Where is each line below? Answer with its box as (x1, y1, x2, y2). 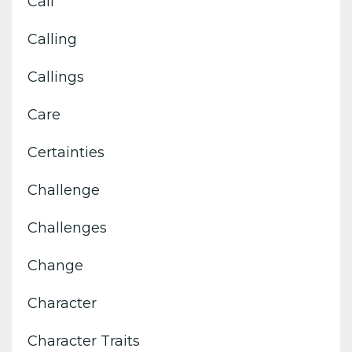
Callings (27, 68, 84, 86)
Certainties (27, 143, 104, 161)
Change (27, 256, 83, 274)
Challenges (27, 218, 107, 236)
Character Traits (27, 332, 140, 350)
